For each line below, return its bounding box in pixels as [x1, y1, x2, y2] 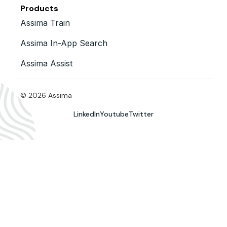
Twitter [129, 109, 154, 119]
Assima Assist [20, 58, 72, 69]
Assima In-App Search [20, 38, 107, 49]
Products [20, 3, 58, 14]
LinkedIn [73, 109, 100, 119]
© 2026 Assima [20, 91, 72, 100]
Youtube [100, 109, 129, 119]
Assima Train [20, 18, 70, 28]
